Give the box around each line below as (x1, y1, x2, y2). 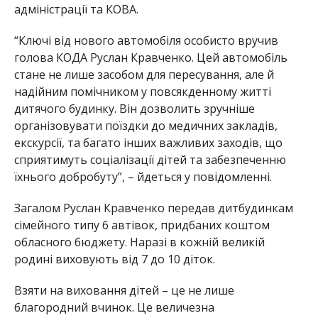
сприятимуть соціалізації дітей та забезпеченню (13, 152, 286, 168)
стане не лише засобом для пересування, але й (13, 67, 274, 83)
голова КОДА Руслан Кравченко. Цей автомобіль (13, 50, 287, 66)
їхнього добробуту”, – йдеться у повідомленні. (13, 169, 272, 185)
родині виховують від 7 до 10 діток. (13, 251, 215, 268)
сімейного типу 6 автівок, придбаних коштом (13, 217, 270, 234)
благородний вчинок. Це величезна (13, 300, 214, 316)
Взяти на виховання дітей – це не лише (13, 283, 234, 299)
